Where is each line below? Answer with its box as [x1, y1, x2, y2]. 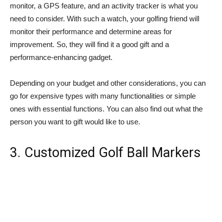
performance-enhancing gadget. [10, 53, 112, 61]
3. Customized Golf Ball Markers [10, 144, 201, 161]
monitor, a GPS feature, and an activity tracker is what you [10, 1, 198, 10]
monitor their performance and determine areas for [10, 27, 172, 36]
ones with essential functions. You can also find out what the [10, 104, 203, 113]
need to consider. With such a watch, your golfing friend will [10, 14, 199, 23]
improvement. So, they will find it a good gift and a [10, 40, 169, 49]
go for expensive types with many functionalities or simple [10, 91, 196, 100]
